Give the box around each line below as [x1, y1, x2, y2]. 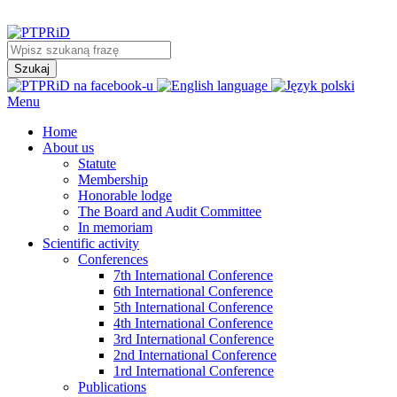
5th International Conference [113, 300, 273, 315]
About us [43, 140, 94, 155]
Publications [78, 379, 146, 394]
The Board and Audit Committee [78, 204, 261, 219]
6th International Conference [113, 284, 273, 299]
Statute [78, 156, 116, 171]
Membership [78, 172, 148, 187]
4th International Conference [113, 315, 273, 331]
